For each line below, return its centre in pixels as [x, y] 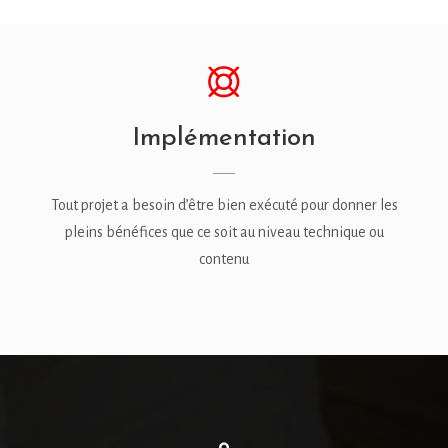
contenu [224, 259]
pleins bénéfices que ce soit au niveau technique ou [224, 232]
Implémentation [224, 136]
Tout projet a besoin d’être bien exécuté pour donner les [224, 205]
